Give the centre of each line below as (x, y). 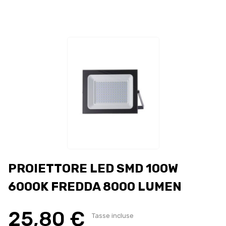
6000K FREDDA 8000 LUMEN (95, 186)
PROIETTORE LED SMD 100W (93, 168)
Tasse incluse (113, 215)
